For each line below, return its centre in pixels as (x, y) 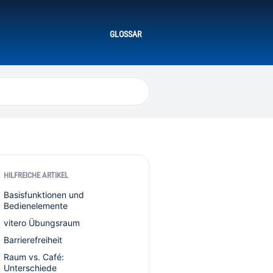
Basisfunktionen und (44, 195)
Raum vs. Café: (34, 257)
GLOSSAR (126, 34)
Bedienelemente (36, 206)
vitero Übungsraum (42, 223)
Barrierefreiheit (33, 240)
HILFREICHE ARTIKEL (36, 175)
